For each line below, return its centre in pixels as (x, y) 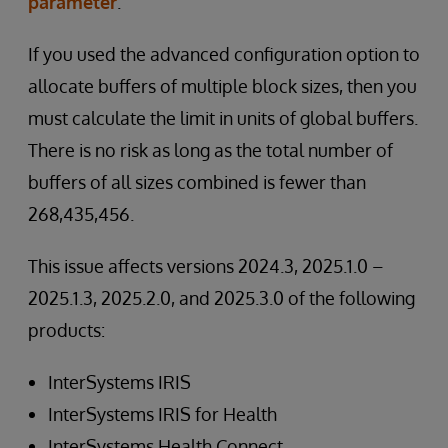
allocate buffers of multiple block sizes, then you (222, 86)
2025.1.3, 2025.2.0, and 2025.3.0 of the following (221, 298)
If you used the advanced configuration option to (224, 54)
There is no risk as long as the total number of (210, 150)
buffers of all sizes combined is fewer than (197, 182)
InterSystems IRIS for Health (162, 414)
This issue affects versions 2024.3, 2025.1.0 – (206, 266)
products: (66, 330)
